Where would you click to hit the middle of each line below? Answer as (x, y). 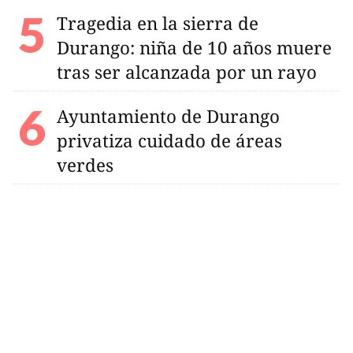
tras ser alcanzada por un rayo (187, 72)
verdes (85, 165)
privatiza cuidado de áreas (169, 140)
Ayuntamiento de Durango (168, 116)
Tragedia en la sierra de (158, 23)
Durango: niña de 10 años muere (194, 47)
